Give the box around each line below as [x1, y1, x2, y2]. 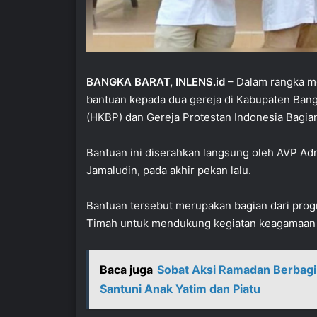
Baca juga [100, 262, 153, 277]
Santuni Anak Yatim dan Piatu [100, 281, 260, 296]
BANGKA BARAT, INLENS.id [86, 74, 225, 88]
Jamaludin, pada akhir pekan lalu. [86, 163, 251, 177]
